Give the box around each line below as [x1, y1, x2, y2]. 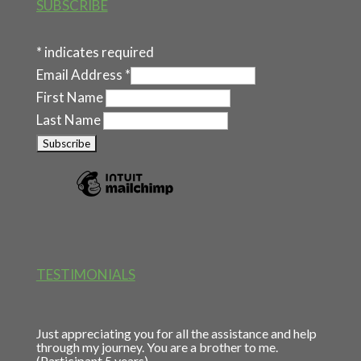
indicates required [41, 43, 154, 60]
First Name [35, 88, 106, 106]
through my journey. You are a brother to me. [35, 339, 278, 355]
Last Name [35, 110, 103, 128]
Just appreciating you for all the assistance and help [35, 326, 317, 342]
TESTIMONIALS [35, 266, 135, 284]
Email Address [35, 65, 125, 83]
